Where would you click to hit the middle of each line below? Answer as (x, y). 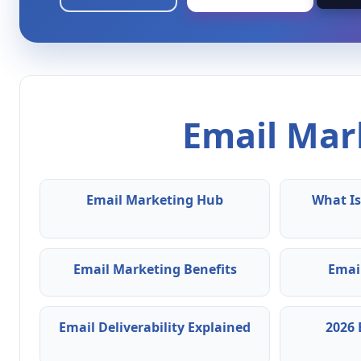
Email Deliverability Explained (155, 328)
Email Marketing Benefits (155, 270)
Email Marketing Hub (155, 200)
